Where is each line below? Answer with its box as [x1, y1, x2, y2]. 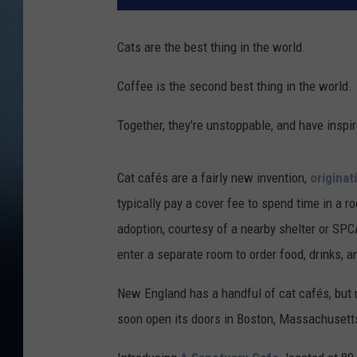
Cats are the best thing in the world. [117, 39, 306, 56]
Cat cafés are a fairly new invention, [117, 170, 310, 186]
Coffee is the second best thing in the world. [117, 78, 352, 95]
